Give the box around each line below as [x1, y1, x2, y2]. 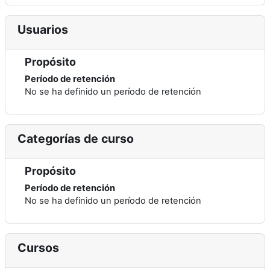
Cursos [17, 240, 59, 255]
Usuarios [17, 22, 68, 37]
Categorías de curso [17, 131, 134, 146]
